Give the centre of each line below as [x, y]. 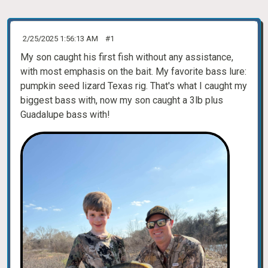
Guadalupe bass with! [65, 115]
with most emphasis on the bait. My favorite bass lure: [133, 71]
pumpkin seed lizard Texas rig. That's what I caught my [134, 86]
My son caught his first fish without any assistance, [127, 57]
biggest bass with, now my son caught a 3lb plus [122, 100]
